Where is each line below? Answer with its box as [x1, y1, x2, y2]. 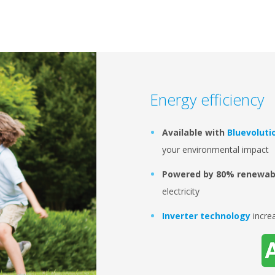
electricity [162, 185, 202, 197]
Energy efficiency [150, 89, 264, 110]
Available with [162, 126, 227, 138]
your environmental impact [162, 144, 271, 155]
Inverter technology [162, 210, 250, 222]
